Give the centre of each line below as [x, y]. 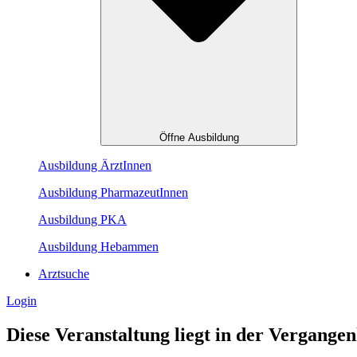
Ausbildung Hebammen [98, 247]
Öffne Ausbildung [199, 138]
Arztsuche [64, 274]
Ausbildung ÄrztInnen [95, 166]
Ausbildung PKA [82, 220]
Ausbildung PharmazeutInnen [113, 193]
